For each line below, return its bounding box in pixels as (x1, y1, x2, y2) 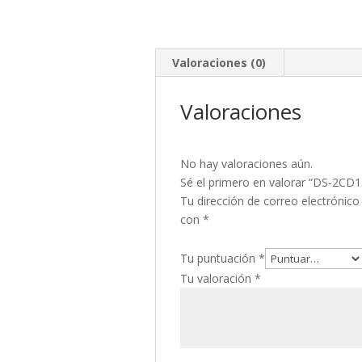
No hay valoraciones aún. (180, 156, 313, 171)
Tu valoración (180, 271, 255, 286)
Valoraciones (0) (172, 55, 266, 70)
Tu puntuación (180, 250, 259, 266)
